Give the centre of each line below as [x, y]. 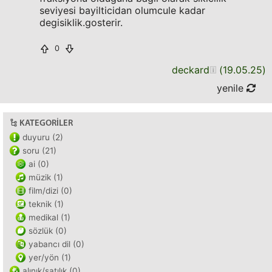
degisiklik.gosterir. [81, 22]
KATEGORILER [46, 124]
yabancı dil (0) [56, 244]
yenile [232, 88]
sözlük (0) [48, 231]
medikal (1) [49, 217]
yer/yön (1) [50, 257]
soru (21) [39, 151]
